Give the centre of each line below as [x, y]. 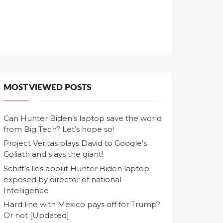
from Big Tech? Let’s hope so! [59, 129]
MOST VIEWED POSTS [47, 88]
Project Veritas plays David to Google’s [75, 143]
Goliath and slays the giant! [53, 154]
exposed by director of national [62, 179]
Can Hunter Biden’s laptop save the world [83, 118]
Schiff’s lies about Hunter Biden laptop [76, 168]
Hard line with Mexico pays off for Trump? [82, 205]
